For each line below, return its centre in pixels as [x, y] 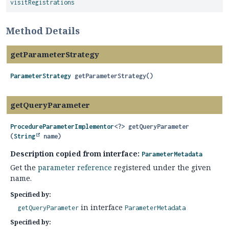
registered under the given [162, 167]
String [25, 136]
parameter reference [75, 167]
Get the [24, 167]
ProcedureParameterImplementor [62, 127]
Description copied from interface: [76, 154]
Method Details [43, 31]
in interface [102, 207]
